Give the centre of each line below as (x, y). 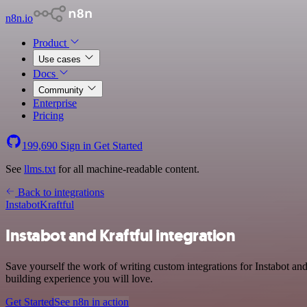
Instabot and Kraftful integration (121, 235)
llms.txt (40, 169)
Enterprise (55, 103)
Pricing (48, 115)
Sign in (76, 146)
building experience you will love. (79, 278)
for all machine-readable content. (127, 169)
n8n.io (19, 18)
